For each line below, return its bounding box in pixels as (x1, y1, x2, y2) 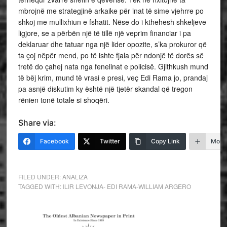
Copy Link (150, 137, 180, 145)
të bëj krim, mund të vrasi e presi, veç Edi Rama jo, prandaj (18, 72, 208, 83)
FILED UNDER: (18, 172, 62, 181)
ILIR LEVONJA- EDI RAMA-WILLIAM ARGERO (62, 182, 191, 191)
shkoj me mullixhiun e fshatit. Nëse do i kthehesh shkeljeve (18, 17, 206, 27)
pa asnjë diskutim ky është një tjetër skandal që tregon (18, 84, 193, 94)
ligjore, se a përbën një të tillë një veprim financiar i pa (18, 28, 191, 38)
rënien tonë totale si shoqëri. (18, 95, 109, 105)
